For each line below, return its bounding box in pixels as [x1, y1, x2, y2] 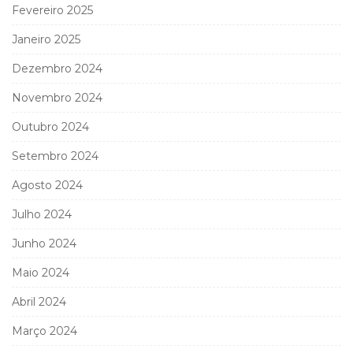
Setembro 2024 [12, 148, 98, 163]
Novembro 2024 [12, 90, 102, 105]
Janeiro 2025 [12, 32, 80, 46]
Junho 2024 [12, 236, 76, 251]
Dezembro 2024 [12, 61, 102, 76]
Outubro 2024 [12, 119, 89, 134]
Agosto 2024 [12, 177, 83, 192]
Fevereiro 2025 [12, 2, 93, 17]
